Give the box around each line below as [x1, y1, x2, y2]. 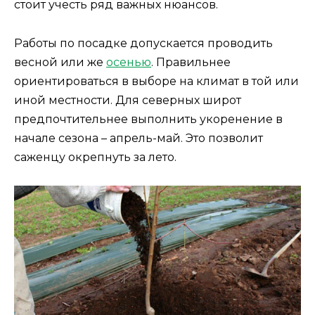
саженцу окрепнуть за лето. [14, 150, 176, 164]
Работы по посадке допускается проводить [14, 36, 273, 50]
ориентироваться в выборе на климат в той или [14, 74, 299, 88]
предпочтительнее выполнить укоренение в [14, 112, 283, 126]
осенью [106, 55, 151, 69]
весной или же [14, 55, 106, 69]
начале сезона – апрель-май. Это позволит [14, 131, 263, 145]
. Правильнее [151, 55, 231, 69]
